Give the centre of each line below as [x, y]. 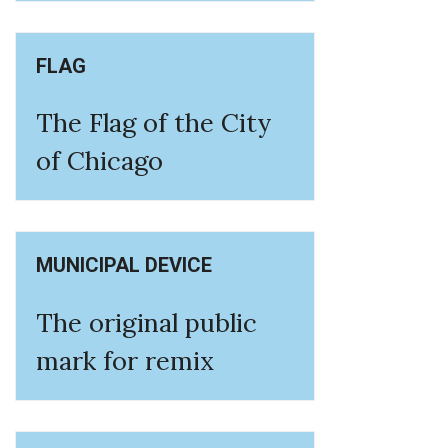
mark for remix [125, 360]
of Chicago [99, 161]
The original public [146, 322]
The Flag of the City [153, 123]
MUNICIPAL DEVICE [124, 265]
